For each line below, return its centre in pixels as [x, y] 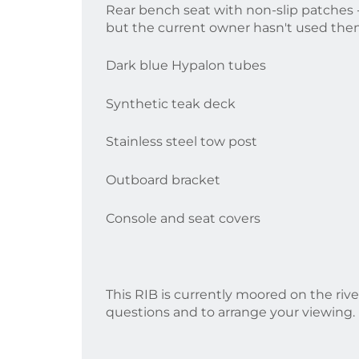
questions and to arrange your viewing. [230, 312]
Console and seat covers [183, 218]
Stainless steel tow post [182, 142]
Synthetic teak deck [171, 103]
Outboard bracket [163, 179]
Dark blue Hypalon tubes [186, 66]
